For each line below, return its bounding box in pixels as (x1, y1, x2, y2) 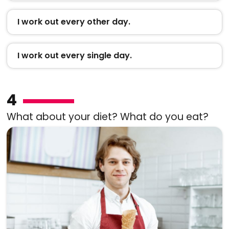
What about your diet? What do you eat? (6, 109, 209, 124)
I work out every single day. (17, 49, 132, 61)
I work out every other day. (17, 15, 130, 28)
